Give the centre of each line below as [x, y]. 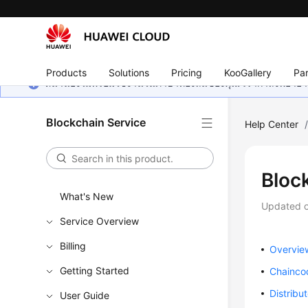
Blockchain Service [96, 122]
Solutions [129, 72]
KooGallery [248, 72]
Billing [73, 246]
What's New [87, 196]
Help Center [272, 124]
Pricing [187, 72]
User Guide [85, 295]
